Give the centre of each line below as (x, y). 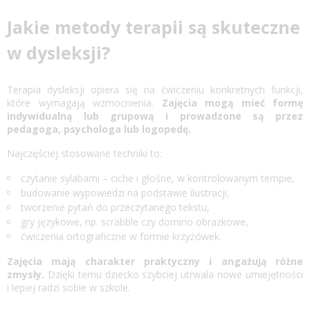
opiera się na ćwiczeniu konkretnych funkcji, (194, 89)
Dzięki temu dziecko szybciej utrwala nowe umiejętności (174, 274)
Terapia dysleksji (46, 89)
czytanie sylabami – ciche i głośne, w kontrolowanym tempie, (158, 178)
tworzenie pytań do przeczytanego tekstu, (115, 207)
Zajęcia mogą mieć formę (232, 102)
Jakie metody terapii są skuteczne (154, 27)
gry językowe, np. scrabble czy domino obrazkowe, (135, 221)
